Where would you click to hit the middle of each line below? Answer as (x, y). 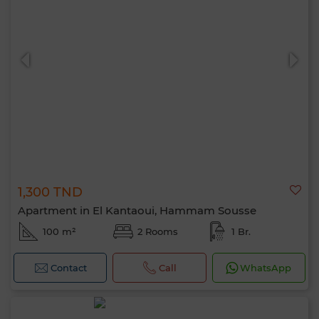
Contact (68, 268)
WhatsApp (266, 268)
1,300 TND (50, 192)
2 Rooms (157, 231)
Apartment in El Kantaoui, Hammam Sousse (137, 210)
